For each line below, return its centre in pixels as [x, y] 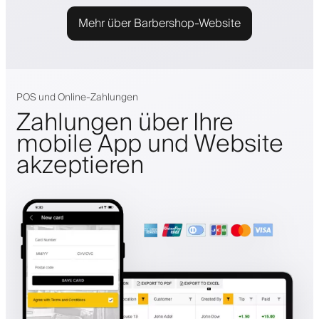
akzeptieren [80, 166]
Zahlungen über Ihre [125, 123]
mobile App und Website [150, 144]
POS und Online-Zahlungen [77, 97]
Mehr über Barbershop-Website [159, 23]
